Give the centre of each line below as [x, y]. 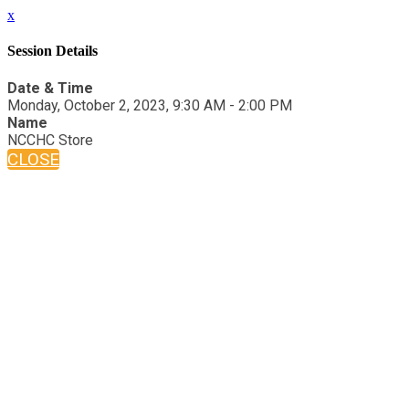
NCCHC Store [50, 140]
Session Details [52, 51]
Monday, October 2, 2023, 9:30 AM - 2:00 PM [150, 105]
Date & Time [50, 88]
